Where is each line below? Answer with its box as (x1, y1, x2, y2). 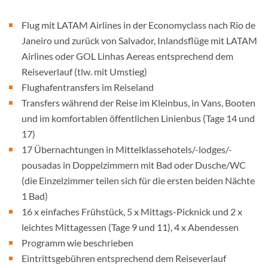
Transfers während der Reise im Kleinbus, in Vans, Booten (22, 97, 255, 108)
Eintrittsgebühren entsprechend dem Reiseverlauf (22, 252, 226, 264)
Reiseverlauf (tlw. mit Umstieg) (22, 66, 147, 77)
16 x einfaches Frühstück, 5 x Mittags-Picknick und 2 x (22, 206, 242, 217)
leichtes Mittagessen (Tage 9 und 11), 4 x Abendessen (22, 221, 239, 233)
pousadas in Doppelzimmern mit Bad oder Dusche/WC (22, 159, 246, 170)
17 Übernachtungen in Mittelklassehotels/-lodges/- (22, 144, 232, 155)
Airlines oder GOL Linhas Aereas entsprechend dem (22, 50, 233, 62)
